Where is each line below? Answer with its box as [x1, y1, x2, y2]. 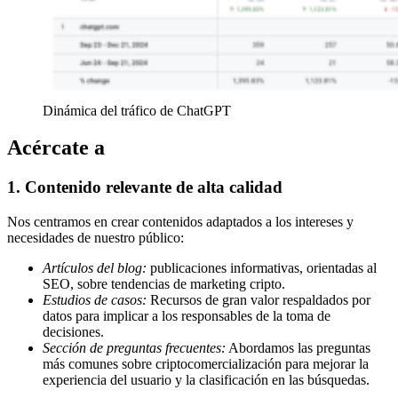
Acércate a [7, 136, 105, 160]
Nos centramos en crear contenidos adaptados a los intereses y [7, 214, 354, 230]
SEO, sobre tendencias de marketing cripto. [43, 276, 285, 292]
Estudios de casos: [43, 292, 147, 308]
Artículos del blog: [43, 260, 147, 276]
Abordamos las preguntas [226, 340, 370, 356]
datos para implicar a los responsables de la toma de [43, 308, 330, 324]
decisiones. [43, 324, 104, 340]
